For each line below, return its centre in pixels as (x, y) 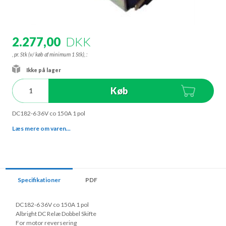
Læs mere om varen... (41, 129)
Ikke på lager (44, 70)
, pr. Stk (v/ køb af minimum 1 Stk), (49, 55)
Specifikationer (39, 180)
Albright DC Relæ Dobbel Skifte (56, 214)
